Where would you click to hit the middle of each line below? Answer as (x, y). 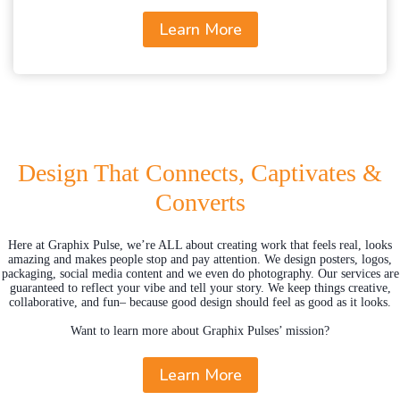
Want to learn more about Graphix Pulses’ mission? (200, 331)
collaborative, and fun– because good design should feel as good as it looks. (200, 302)
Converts (200, 202)
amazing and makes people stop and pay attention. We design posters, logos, (200, 259)
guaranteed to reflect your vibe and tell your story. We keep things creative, (200, 288)
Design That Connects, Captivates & (200, 173)
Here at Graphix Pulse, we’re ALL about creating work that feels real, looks (200, 245)
